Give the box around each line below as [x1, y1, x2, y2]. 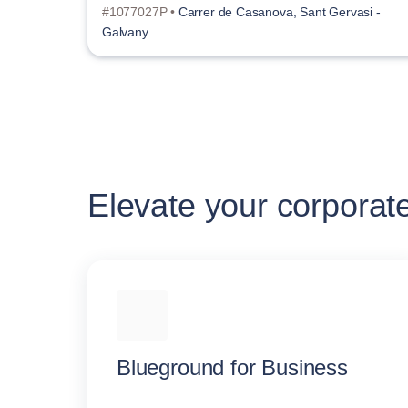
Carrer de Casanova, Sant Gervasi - [178, 4, 381, 19]
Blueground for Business [117, 354, 348, 380]
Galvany [102, 24, 148, 39]
